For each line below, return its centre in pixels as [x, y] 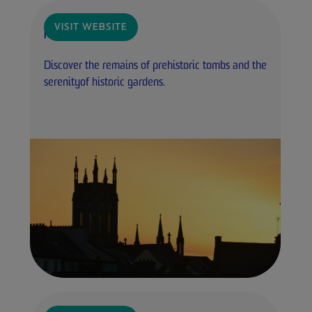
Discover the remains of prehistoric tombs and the [155, 67]
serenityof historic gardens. [104, 83]
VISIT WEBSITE [91, 28]
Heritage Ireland [81, 36]
